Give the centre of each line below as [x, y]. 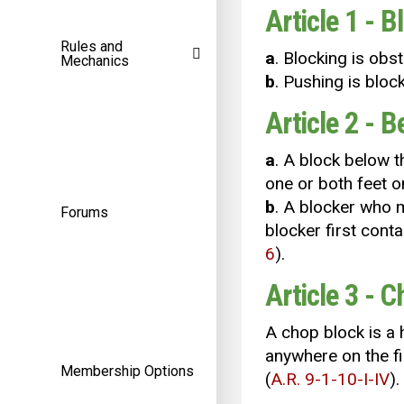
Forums [84, 213]
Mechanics [95, 61]
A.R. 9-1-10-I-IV [330, 380]
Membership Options [127, 372]
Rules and [92, 47]
